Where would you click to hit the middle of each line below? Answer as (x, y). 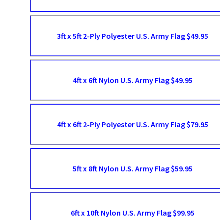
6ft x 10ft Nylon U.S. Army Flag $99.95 (133, 212)
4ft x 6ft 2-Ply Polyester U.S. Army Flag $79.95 (133, 124)
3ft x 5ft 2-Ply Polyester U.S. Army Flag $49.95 (133, 36)
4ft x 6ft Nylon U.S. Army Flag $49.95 (133, 80)
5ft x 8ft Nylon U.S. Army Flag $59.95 (133, 168)
